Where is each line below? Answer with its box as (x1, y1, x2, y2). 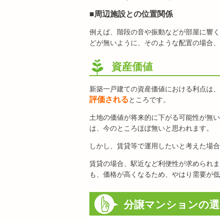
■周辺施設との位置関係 (89, 10, 173, 18)
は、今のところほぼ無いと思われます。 (89, 124, 213, 132)
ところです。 (129, 96, 170, 104)
